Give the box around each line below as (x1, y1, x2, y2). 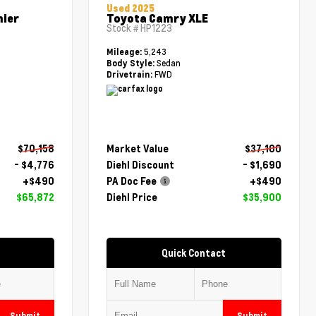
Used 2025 (107, 2, 155, 15)
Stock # (107, 22, 141, 35)
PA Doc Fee (107, 174, 157, 187)
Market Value (107, 142, 169, 154)
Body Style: (107, 58, 155, 69)
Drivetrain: (107, 69, 153, 80)
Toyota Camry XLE (107, 11, 209, 26)
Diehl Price (107, 190, 158, 203)
